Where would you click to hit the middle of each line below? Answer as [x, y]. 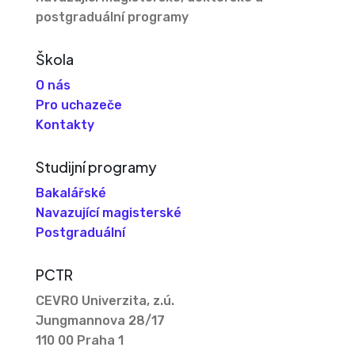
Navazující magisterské [108, 212]
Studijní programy [96, 166]
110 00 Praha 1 [79, 340]
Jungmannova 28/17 [100, 320]
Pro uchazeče [78, 105]
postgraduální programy [112, 17]
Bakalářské [71, 193]
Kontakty [65, 124]
